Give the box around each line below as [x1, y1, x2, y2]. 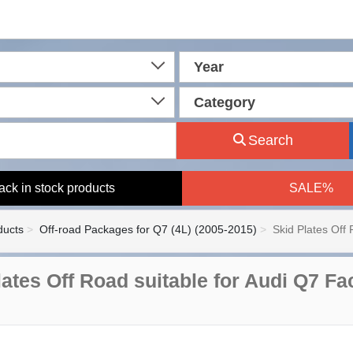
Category [193, 95, 255, 110]
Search [247, 132, 293, 148]
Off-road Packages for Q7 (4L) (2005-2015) [39, 223, 257, 236]
